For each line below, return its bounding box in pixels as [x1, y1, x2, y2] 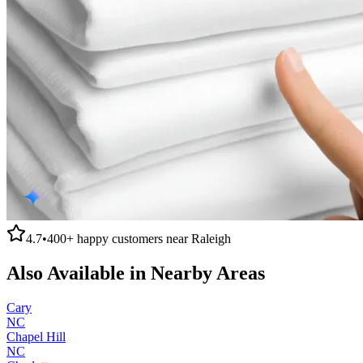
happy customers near [74, 231, 191, 246]
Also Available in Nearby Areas [6, 262, 265, 284]
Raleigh [191, 231, 231, 246]
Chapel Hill [6, 329, 66, 344]
